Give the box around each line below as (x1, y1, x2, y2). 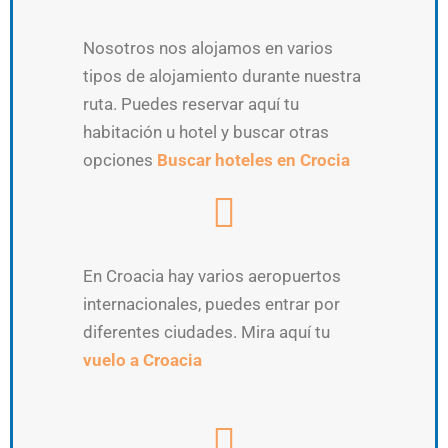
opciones (83, 149, 157, 170)
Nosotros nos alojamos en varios (83, 37, 333, 58)
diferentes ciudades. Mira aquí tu (83, 321, 330, 342)
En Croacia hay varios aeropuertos (83, 265, 341, 286)
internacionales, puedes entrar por (83, 293, 340, 314)
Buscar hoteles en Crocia (157, 149, 350, 170)
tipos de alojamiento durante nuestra (83, 65, 361, 86)
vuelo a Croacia (83, 349, 202, 370)
